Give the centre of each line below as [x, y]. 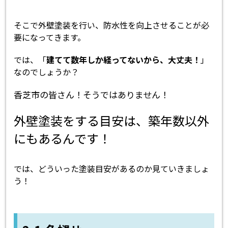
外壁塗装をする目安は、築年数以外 [112, 121]
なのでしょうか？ [47, 72]
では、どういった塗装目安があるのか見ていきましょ [112, 169]
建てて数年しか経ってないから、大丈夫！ [124, 60]
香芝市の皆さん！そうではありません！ [92, 95]
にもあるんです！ [63, 138]
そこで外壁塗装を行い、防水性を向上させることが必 [112, 25]
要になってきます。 [50, 37]
